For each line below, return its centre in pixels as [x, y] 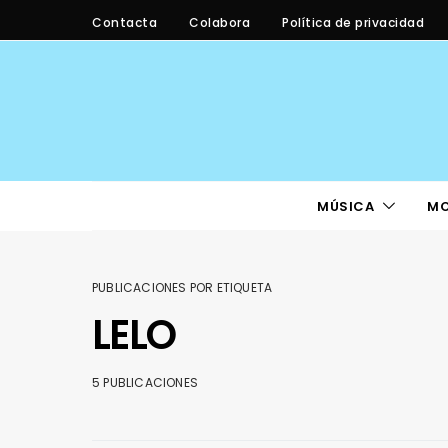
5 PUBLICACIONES [145, 382]
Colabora [219, 22]
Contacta [124, 22]
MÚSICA [345, 206]
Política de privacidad [353, 22]
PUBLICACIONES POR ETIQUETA [182, 287]
